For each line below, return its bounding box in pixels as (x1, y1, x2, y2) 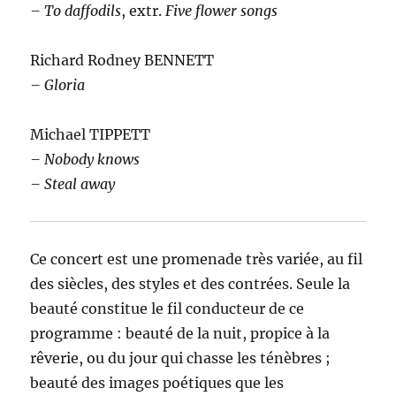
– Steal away (30, 174, 116, 193)
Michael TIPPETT (30, 125, 151, 143)
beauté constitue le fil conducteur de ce (30, 299, 305, 317)
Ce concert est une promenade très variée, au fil (30, 249, 363, 268)
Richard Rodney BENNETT (30, 50, 215, 69)
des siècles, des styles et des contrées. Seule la (30, 274, 351, 293)
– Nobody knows (30, 149, 141, 168)
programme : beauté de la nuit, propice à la (30, 324, 331, 342)
